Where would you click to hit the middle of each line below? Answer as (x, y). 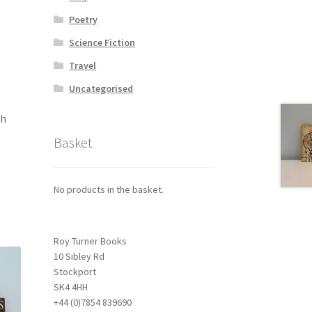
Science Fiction (102, 42)
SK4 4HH (70, 287)
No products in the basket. (108, 190)
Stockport (75, 272)
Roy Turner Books (90, 241)
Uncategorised (101, 88)
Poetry (84, 19)
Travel (83, 65)
